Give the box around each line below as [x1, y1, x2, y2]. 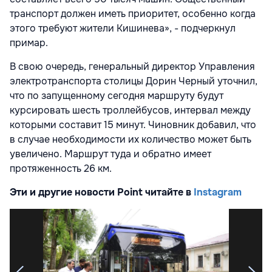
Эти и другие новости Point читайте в [10, 185, 194, 199]
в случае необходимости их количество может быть [10, 132, 251, 146]
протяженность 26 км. [10, 161, 112, 175]
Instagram [194, 185, 242, 199]
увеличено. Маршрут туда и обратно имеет [10, 147, 211, 160]
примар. [10, 36, 48, 49]
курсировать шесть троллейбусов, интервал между [10, 103, 251, 117]
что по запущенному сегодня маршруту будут [10, 89, 223, 102]
